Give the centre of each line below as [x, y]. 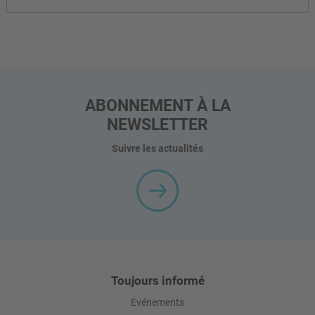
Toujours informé [157, 281]
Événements [157, 303]
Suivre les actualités [157, 149]
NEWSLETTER [157, 125]
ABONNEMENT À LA [157, 106]
